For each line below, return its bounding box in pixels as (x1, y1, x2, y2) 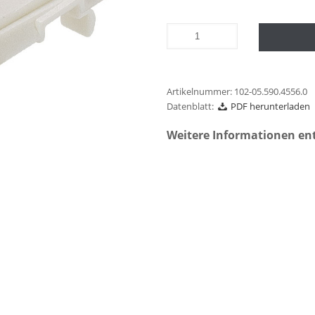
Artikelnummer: (167, 85, 235, 98)
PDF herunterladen (229, 100, 311, 112)
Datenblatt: (167, 100, 214, 112)
